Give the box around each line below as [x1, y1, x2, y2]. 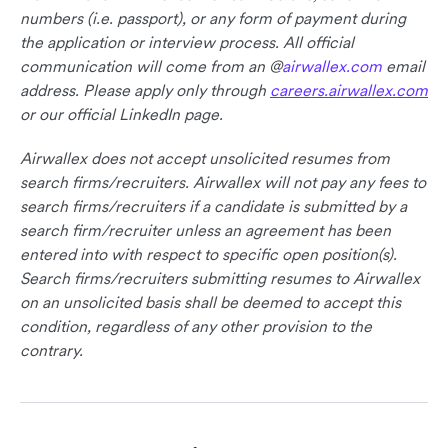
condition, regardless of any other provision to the [20, 316, 372, 337]
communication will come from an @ [20, 56, 282, 77]
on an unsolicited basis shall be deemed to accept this [20, 292, 401, 313]
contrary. [20, 340, 83, 361]
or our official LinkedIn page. [20, 104, 223, 125]
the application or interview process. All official [20, 32, 354, 53]
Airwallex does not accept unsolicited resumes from [20, 148, 390, 169]
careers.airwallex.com [270, 80, 428, 101]
